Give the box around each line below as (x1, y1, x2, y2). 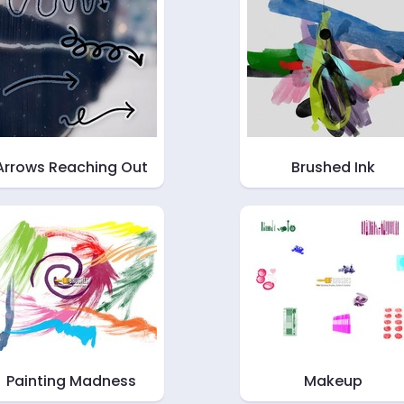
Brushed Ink (291, 157, 375, 178)
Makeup (304, 371, 363, 391)
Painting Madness (5, 371, 136, 391)
